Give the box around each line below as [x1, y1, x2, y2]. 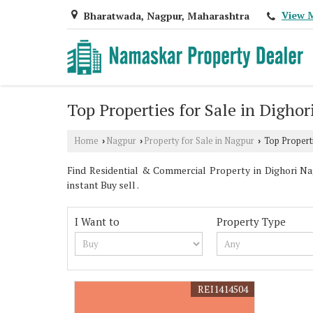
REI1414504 [198, 282, 249, 296]
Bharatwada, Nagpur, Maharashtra [84, 8, 249, 22]
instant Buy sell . [67, 177, 139, 191]
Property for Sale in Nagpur [144, 134, 254, 147]
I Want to [75, 214, 119, 228]
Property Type [217, 214, 286, 228]
